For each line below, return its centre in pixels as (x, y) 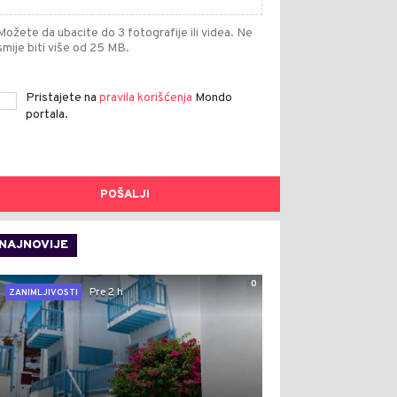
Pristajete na (62, 98)
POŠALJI (125, 195)
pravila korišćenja (147, 98)
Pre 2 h (106, 292)
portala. (47, 115)
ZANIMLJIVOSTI (43, 293)
